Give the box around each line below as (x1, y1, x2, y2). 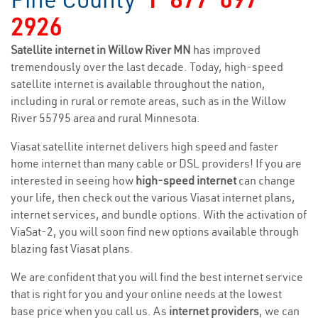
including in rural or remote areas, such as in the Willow (11, 94, 286, 108)
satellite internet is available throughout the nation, (11, 77, 265, 91)
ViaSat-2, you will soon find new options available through (11, 224, 299, 238)
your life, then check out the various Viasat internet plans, (11, 190, 295, 204)
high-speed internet (136, 173, 236, 187)
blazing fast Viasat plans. (11, 241, 133, 256)
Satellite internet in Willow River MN (11, 43, 193, 57)
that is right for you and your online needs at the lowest (11, 287, 282, 301)
